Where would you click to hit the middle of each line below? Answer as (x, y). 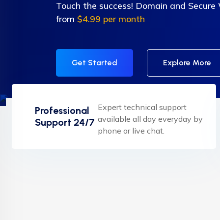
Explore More (187, 63)
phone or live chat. (131, 131)
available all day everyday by (150, 119)
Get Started (95, 63)
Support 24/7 (65, 122)
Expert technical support (142, 107)
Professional (62, 110)
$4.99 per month (111, 19)
